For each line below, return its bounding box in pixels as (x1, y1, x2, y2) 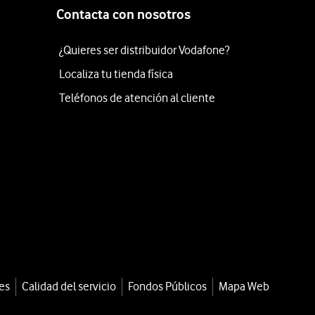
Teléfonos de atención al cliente (59, 91, 215, 105)
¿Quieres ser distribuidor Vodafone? (59, 43, 229, 57)
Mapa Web (219, 279, 269, 293)
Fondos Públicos (128, 279, 207, 293)
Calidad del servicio (22, 279, 116, 293)
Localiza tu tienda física (59, 67, 173, 81)
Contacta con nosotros (56, 6, 191, 22)
